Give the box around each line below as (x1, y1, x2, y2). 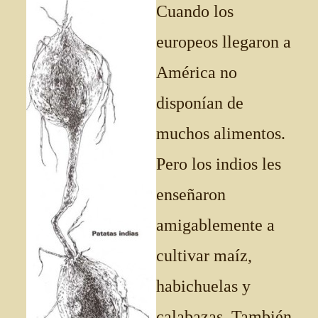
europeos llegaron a (156, 33, 291, 51)
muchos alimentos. (156, 124, 285, 143)
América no (156, 63, 237, 82)
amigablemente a (156, 216, 275, 234)
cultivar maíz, (156, 246, 252, 265)
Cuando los (156, 2, 234, 21)
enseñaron (156, 185, 226, 204)
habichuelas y (156, 277, 251, 295)
